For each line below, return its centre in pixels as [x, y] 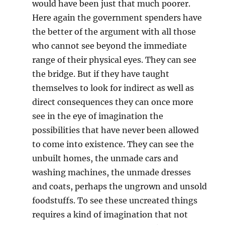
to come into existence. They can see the [113, 144]
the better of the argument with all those [114, 32]
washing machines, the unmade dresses [112, 172]
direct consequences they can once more [113, 102]
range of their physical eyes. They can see [115, 60]
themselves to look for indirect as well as [113, 88]
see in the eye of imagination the [98, 116]
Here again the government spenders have [117, 18]
